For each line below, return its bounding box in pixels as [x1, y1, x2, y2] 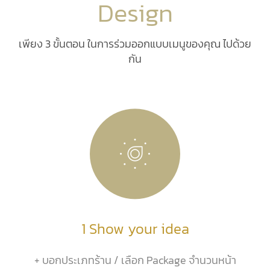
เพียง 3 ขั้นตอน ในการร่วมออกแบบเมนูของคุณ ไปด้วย [19, 35, 251, 52]
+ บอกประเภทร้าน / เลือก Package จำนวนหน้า [34, 251, 236, 268]
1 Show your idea [81, 218, 189, 239]
